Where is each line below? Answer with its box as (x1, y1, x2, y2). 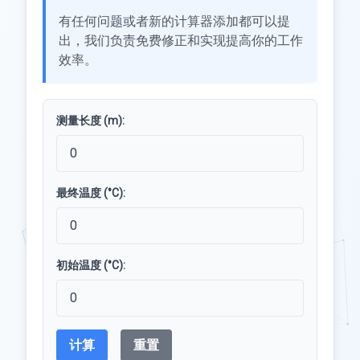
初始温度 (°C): (56, 259, 125, 272)
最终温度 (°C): (56, 186, 125, 199)
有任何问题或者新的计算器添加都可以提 (59, 14, 290, 29)
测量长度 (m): (56, 114, 125, 127)
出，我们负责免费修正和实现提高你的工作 (59, 33, 303, 48)
